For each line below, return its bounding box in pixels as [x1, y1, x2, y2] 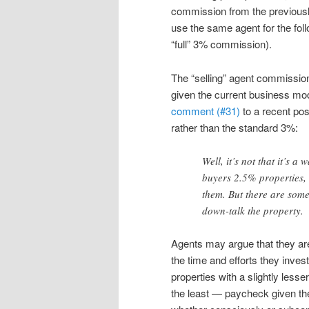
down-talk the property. [202, 203, 303, 218]
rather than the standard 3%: [171, 119, 298, 134]
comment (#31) [171, 103, 240, 118]
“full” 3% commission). [171, 37, 272, 52]
